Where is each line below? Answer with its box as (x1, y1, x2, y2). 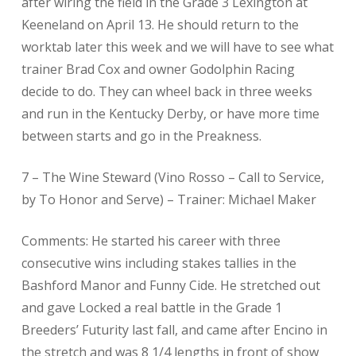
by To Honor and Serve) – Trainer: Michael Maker (21, 191, 316, 208)
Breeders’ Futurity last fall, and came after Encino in (21, 321, 327, 339)
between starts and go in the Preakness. (21, 127, 261, 145)
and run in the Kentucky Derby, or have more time (21, 105, 319, 122)
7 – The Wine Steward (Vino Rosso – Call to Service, (21, 168, 324, 186)
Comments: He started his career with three (21, 232, 281, 250)
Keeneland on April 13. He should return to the (21, 16, 299, 33)
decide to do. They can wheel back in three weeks (21, 83, 312, 100)
